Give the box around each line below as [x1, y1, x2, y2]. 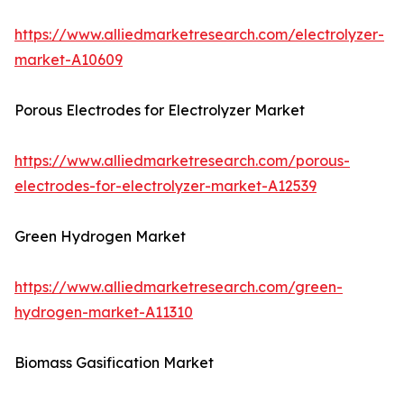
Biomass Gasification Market [14, 353, 214, 372]
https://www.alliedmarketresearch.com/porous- [14, 151, 350, 170]
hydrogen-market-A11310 [14, 303, 193, 322]
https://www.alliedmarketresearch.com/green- [14, 278, 343, 297]
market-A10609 [14, 50, 123, 69]
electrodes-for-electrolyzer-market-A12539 [14, 177, 317, 196]
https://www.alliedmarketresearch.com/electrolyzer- [14, 25, 384, 44]
